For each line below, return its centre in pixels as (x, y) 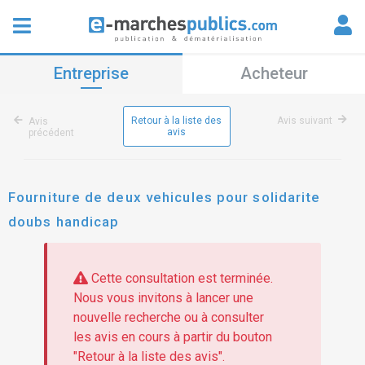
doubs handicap (64, 222)
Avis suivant (305, 121)
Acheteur (274, 73)
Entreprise (91, 73)
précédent (51, 133)
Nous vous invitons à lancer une (163, 298)
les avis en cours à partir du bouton (172, 337)
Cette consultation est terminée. (180, 279)
